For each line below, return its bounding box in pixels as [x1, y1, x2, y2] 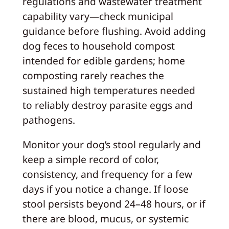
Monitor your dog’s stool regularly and [22, 138, 201, 152]
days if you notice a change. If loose [22, 182, 189, 196]
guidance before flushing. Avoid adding [22, 24, 206, 38]
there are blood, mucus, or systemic [22, 212, 189, 226]
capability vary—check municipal [22, 9, 173, 23]
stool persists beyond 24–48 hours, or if [22, 197, 205, 211]
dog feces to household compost [22, 38, 175, 53]
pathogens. [22, 112, 75, 127]
